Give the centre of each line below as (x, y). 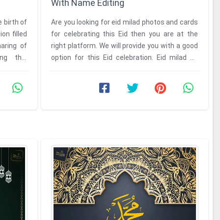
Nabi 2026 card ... (77, 69)
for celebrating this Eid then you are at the (124, 34)
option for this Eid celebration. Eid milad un (124, 57)
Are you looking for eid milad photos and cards (124, 22)
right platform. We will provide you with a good (124, 45)
